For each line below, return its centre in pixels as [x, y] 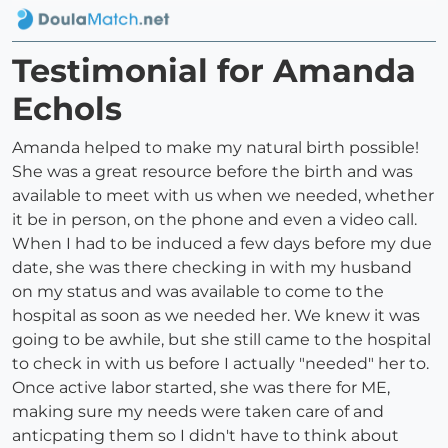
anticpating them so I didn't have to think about [205, 436]
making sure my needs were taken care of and [198, 412]
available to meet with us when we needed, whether [223, 196]
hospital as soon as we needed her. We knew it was [216, 316]
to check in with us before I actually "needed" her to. [220, 364]
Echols [67, 109]
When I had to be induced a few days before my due [222, 244]
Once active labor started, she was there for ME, [201, 388]
